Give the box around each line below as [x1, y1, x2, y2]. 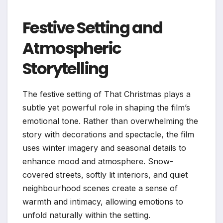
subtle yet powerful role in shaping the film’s [22, 102, 190, 112]
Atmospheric [22, 36, 121, 59]
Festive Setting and [22, 16, 163, 39]
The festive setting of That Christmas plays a [22, 89, 191, 99]
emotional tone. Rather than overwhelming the [22, 115, 198, 126]
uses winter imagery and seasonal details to [22, 142, 186, 153]
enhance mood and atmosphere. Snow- [22, 156, 173, 166]
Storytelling [22, 57, 109, 80]
